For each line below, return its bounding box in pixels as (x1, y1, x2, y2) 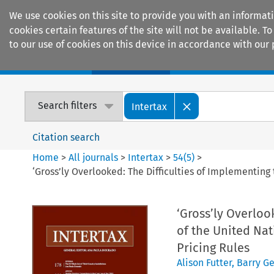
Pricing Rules (176, 240, 250, 255)
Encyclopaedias (190, 55, 262, 68)
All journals (68, 151, 121, 163)
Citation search (32, 131, 100, 143)
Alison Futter (176, 256, 232, 268)
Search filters (38, 100, 97, 112)
